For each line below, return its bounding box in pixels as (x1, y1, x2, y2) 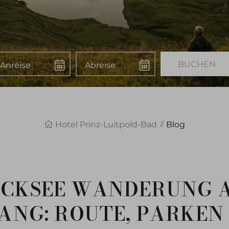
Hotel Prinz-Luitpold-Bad (55, 119, 157, 129)
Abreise (76, 58, 107, 68)
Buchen (161, 58, 194, 68)
